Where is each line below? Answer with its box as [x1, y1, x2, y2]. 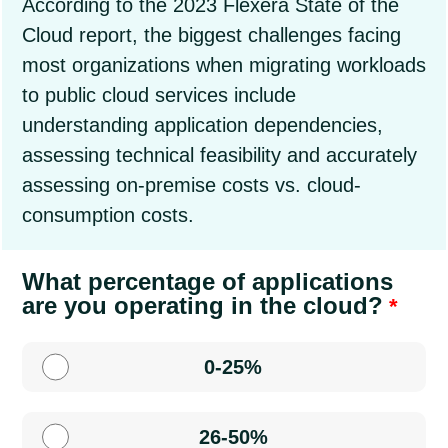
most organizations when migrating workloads [22, 54, 426, 76]
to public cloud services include [22, 84, 296, 106]
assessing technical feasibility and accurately [22, 144, 417, 166]
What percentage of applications [22, 268, 393, 295]
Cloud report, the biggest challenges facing [22, 24, 401, 46]
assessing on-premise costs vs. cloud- [22, 174, 361, 196]
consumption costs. [22, 204, 194, 226]
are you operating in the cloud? [22, 292, 383, 319]
